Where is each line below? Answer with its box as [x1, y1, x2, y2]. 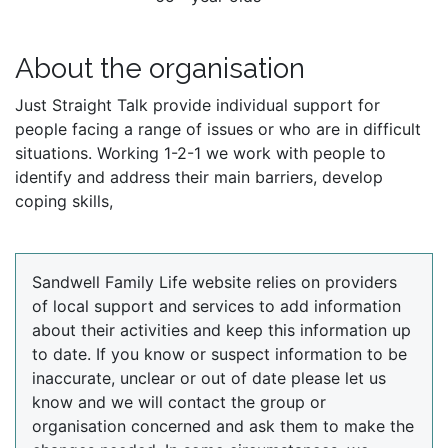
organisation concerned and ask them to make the [32, 416, 414, 437]
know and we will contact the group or [32, 392, 326, 413]
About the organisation [15, 52, 305, 86]
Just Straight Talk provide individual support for [15, 95, 380, 116]
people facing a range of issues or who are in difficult [15, 119, 421, 140]
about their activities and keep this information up [32, 320, 411, 341]
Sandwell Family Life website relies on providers [32, 272, 397, 293]
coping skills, [15, 191, 113, 212]
